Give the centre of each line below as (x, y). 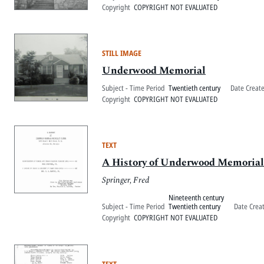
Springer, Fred (126, 180)
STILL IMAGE (122, 53)
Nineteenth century (196, 198)
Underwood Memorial (154, 71)
